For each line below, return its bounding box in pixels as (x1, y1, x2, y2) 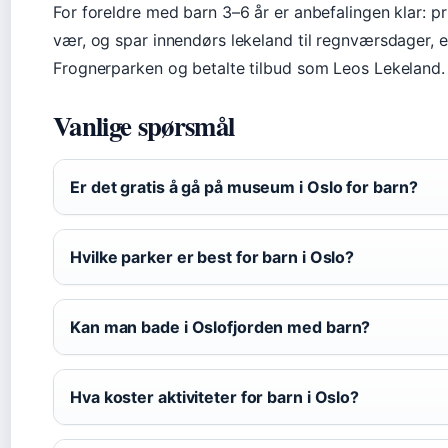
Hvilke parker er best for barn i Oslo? (70, 246, 355, 267)
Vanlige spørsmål (53, 105, 235, 145)
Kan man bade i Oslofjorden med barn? (70, 316, 371, 337)
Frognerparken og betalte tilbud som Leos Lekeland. (53, 57, 445, 78)
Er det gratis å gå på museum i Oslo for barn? (70, 176, 418, 197)
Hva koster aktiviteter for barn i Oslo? (70, 386, 360, 407)
